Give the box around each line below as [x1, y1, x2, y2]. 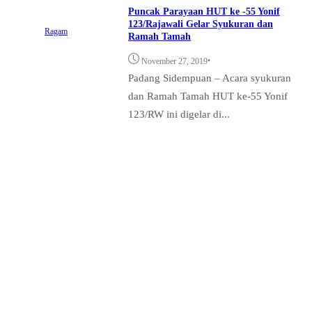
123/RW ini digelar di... [128, 108, 230, 120]
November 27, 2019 [141, 56, 208, 67]
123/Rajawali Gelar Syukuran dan [128, 19, 273, 30]
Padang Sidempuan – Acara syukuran [128, 72, 291, 84]
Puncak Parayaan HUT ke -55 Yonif [128, 6, 280, 17]
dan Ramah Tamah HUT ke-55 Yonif [128, 90, 288, 102]
